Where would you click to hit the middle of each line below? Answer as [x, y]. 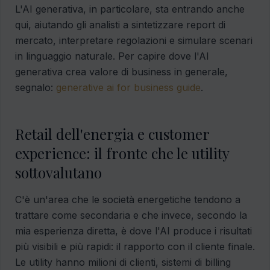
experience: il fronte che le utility [122, 153]
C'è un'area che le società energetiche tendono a [128, 200]
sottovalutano [58, 173]
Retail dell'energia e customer [112, 134]
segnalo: [36, 88]
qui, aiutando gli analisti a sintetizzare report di [120, 25]
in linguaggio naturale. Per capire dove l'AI [112, 56]
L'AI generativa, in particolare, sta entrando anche [130, 9]
